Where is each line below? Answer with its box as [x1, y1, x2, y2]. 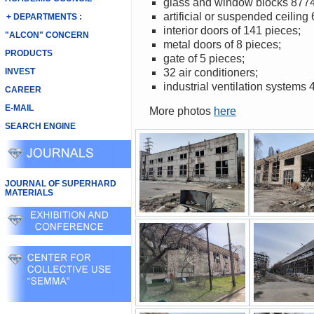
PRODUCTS [4, 48, 53, 58]
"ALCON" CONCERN [4, 30, 89, 40]
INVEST [4, 67, 35, 76]
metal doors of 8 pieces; [163, 39, 281, 50]
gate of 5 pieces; [163, 53, 245, 64]
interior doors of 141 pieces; [163, 25, 301, 36]
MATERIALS [4, 188, 53, 198]
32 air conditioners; [163, 67, 258, 78]
